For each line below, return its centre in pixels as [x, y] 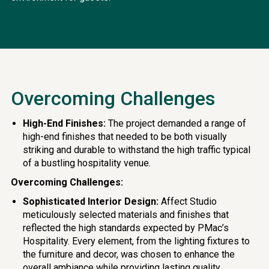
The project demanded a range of [176, 123]
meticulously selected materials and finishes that [125, 215]
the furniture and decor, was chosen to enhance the [128, 254]
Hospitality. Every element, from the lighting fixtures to [136, 241]
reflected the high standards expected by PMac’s [125, 228]
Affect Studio [187, 201]
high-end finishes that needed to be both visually [125, 137]
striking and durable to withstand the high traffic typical [136, 150]
